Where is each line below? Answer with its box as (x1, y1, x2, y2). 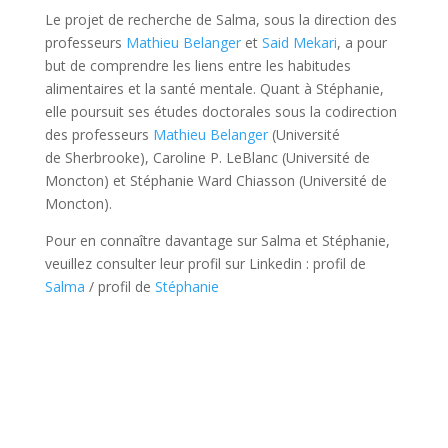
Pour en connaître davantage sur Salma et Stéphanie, (44, 230, 390, 250)
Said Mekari (261, 32, 337, 52)
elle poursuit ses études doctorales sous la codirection (44, 101, 397, 121)
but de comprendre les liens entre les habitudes (44, 55, 351, 75)
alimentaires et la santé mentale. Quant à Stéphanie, (44, 78, 384, 98)
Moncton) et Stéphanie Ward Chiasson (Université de (44, 170, 387, 190)
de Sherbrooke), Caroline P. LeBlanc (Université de (44, 147, 370, 167)
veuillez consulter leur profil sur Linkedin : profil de (44, 253, 366, 273)
